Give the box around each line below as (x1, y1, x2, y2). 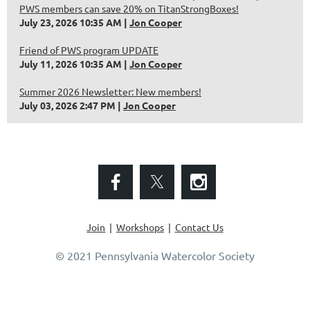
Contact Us (174, 220, 224, 233)
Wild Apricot (150, 287, 205, 300)
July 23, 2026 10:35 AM (19, 15, 122, 28)
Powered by (96, 287, 150, 300)
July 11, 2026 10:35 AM (19, 57, 122, 70)
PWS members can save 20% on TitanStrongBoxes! (19, 1, 239, 15)
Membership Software (205, 287, 303, 300)
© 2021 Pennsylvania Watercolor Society (55, 248, 255, 262)
